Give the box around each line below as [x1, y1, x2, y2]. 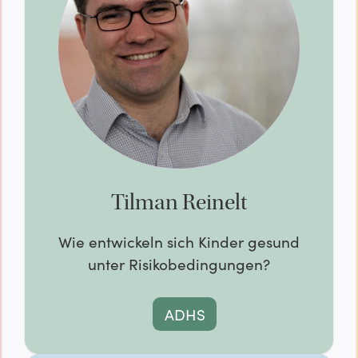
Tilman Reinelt [110, 190, 247, 216]
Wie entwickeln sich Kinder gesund [58, 230, 300, 252]
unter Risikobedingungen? [87, 253, 270, 274]
